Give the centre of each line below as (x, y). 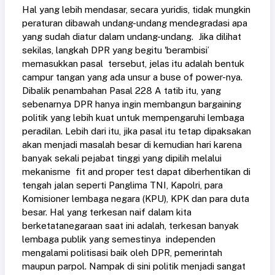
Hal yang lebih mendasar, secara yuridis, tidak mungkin (136, 10)
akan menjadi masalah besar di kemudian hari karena (132, 145)
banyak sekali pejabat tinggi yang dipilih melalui (122, 158)
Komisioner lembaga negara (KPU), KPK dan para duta (136, 199)
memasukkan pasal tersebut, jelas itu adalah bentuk (133, 64)
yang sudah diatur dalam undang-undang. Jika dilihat (132, 37)
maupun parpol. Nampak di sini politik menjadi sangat (134, 266)
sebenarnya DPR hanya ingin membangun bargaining (132, 104)
